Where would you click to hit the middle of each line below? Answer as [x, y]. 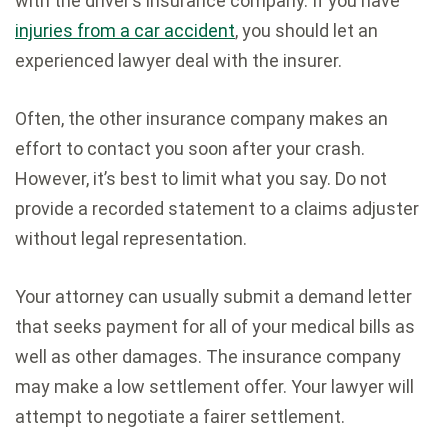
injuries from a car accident [125, 30]
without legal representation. [131, 238]
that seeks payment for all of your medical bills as [215, 326]
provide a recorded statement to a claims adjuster [217, 208]
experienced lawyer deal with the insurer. [178, 60]
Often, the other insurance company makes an [201, 118]
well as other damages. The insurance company [208, 356]
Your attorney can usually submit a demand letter [213, 296]
